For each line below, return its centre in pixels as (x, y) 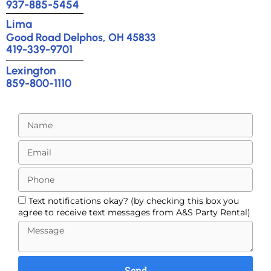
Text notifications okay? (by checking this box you (134, 201)
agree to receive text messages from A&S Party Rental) (134, 213)
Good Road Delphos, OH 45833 (81, 38)
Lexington (31, 71)
